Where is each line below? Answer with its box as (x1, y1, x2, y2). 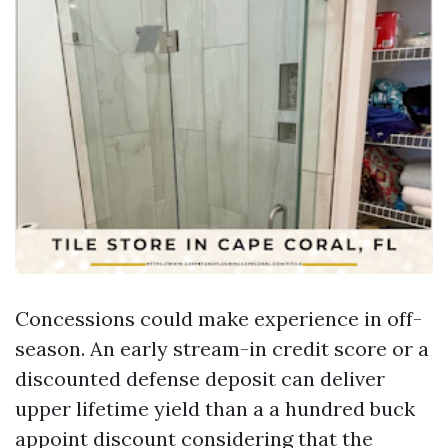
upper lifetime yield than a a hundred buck (15, 396, 415, 421)
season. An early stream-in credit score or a (15, 336, 429, 361)
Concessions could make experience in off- (15, 306, 422, 331)
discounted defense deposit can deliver (15, 366, 385, 391)
